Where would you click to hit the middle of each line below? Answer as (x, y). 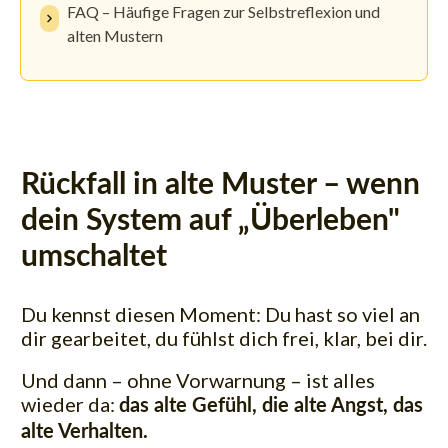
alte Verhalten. (84, 432)
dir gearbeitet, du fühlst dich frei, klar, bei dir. (224, 338)
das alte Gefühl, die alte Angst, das (271, 406)
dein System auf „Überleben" (210, 221)
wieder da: (70, 404)
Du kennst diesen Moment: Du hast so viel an (220, 314)
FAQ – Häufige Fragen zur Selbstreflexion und (223, 12)
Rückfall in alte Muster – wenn (220, 185)
